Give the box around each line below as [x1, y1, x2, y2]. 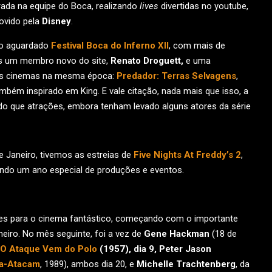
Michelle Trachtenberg [137, 259, 236, 270]
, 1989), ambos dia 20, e [40, 259, 137, 270]
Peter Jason [159, 243, 211, 254]
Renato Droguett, [110, 55, 186, 66]
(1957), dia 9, [97, 243, 159, 254]
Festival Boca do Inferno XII [51, 40, 169, 51]
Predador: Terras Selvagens [117, 70, 236, 81]
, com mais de [169, 40, 225, 51]
